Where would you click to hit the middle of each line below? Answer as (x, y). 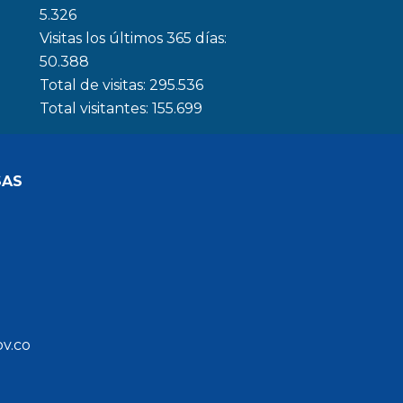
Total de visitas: (94, 85)
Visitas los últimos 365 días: (133, 38)
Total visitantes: (95, 108)
